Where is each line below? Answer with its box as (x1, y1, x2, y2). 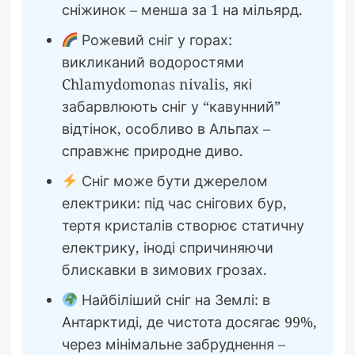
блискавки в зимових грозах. (61, 260, 267, 280)
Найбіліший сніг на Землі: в (78, 290, 270, 310)
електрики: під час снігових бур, (61, 193, 287, 213)
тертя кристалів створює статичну (61, 216, 304, 235)
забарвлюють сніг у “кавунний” (61, 97, 281, 116)
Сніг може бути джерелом (78, 171, 268, 191)
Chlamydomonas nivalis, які (61, 74, 252, 94)
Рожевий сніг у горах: (78, 30, 232, 50)
